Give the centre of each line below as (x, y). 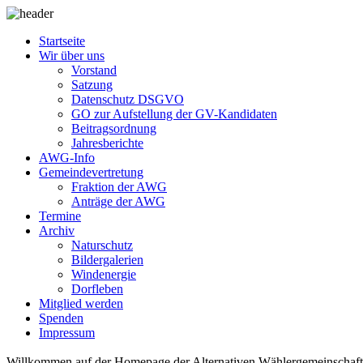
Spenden (61, 318)
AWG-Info (67, 158)
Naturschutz (102, 245)
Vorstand (94, 70)
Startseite (62, 41)
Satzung (92, 85)
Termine (60, 216)
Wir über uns (72, 56)
